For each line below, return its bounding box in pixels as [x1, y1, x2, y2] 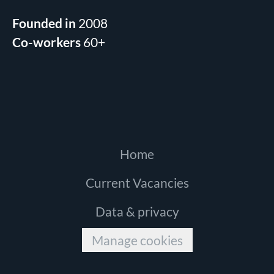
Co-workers [12, 34, 83, 50]
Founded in [12, 15, 78, 31]
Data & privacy [95, 204, 179, 219]
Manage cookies [91, 232, 183, 248]
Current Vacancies [85, 175, 189, 190]
